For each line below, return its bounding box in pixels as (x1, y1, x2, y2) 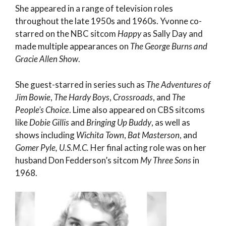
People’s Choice (15, 104, 69, 115)
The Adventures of (146, 79, 210, 90)
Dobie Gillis (29, 117, 69, 128)
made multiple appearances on (15, 41, 130, 52)
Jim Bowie (15, 91, 50, 102)
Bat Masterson (128, 129, 180, 140)
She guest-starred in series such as (15, 79, 146, 90)
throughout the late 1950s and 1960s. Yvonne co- (15, 16, 202, 27)
